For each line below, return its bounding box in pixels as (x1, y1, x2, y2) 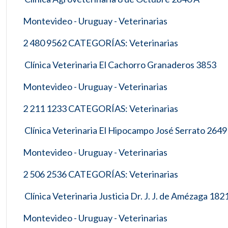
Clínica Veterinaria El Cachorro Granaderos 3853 (23, 59, 216, 70)
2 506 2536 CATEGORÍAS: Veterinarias (23, 168, 178, 180)
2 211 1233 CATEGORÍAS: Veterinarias (23, 103, 178, 114)
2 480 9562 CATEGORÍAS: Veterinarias (23, 37, 178, 48)
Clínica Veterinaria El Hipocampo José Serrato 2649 (23, 125, 227, 136)
